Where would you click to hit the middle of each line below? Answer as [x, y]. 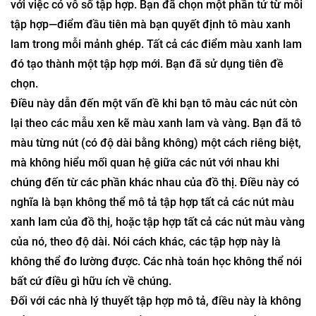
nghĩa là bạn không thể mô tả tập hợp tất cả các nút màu [152, 273]
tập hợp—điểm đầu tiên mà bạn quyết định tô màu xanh [151, 95]
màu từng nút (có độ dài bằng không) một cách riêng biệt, [156, 213]
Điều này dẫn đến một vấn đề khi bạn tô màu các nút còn [154, 174]
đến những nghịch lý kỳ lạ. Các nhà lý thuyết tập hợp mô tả [158, 16]
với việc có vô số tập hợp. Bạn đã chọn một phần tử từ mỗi [157, 75]
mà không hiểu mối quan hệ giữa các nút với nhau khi [145, 233]
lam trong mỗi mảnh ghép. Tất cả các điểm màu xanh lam [156, 115]
